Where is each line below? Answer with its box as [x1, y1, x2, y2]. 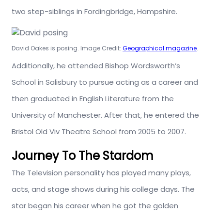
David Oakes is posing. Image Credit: [12, 44, 123, 52]
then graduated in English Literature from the [12, 93, 174, 104]
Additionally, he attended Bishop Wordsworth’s [12, 61, 180, 71]
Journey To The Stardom [12, 148, 154, 164]
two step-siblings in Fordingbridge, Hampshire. [12, 6, 177, 16]
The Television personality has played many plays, [12, 168, 191, 178]
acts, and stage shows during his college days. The [12, 184, 195, 194]
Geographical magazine [123, 44, 197, 52]
